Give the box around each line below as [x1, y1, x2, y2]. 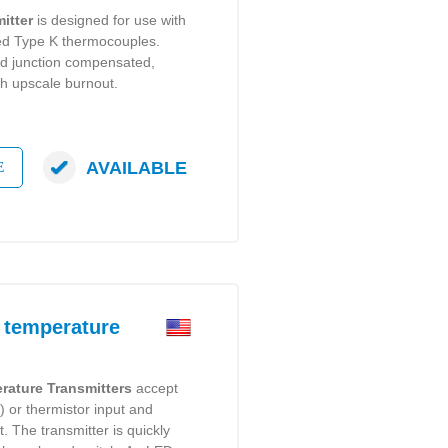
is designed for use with [33, 12, 187, 28]
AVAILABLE [86, 157, 188, 178]
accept [132, 380, 179, 396]
